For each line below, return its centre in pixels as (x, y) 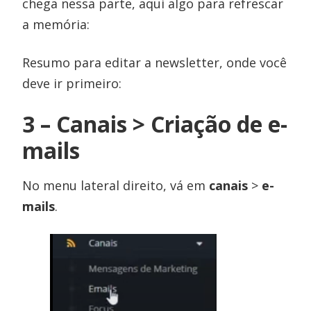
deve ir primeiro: (72, 83)
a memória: (56, 24)
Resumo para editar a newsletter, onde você (155, 62)
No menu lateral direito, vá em (116, 185)
